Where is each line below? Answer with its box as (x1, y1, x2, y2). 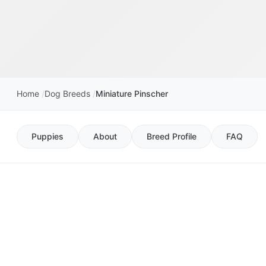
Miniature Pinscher (96, 88, 168, 99)
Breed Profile (147, 131, 197, 142)
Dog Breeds (45, 88, 90, 99)
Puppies (31, 131, 64, 142)
